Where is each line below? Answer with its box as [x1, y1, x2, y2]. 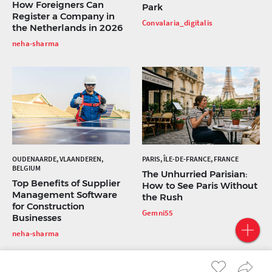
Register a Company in [12, 10, 115, 22]
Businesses [12, 211, 61, 223]
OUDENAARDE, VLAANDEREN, [12, 154, 103, 163]
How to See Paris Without [142, 179, 257, 191]
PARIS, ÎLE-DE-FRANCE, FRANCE [142, 154, 239, 163]
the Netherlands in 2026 [12, 21, 123, 33]
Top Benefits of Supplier [12, 177, 120, 189]
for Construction [12, 200, 84, 212]
